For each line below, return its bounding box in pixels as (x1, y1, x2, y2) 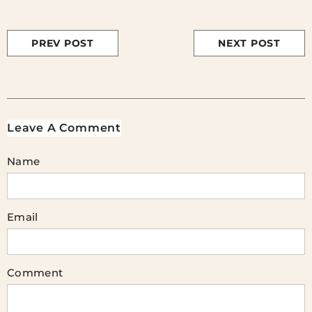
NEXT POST (218, 37, 281, 50)
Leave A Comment (7, 121, 121, 135)
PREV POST (31, 37, 94, 50)
